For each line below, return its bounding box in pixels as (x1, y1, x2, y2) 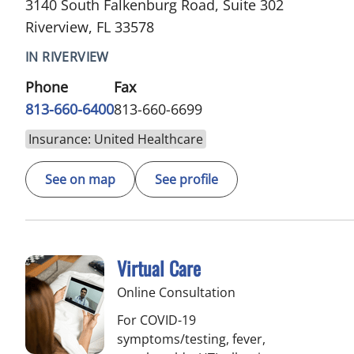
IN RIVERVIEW (25, 47, 109, 66)
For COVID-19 (117, 311, 196, 329)
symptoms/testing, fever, (117, 330, 265, 348)
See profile (155, 170, 218, 188)
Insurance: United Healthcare (28, 130, 203, 148)
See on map (45, 170, 115, 188)
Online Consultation (117, 283, 235, 301)
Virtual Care (117, 253, 201, 282)
